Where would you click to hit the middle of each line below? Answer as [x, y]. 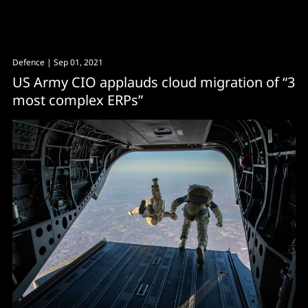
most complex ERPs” [78, 100]
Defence [29, 62]
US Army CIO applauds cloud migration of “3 [154, 82]
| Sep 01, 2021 [74, 62]
